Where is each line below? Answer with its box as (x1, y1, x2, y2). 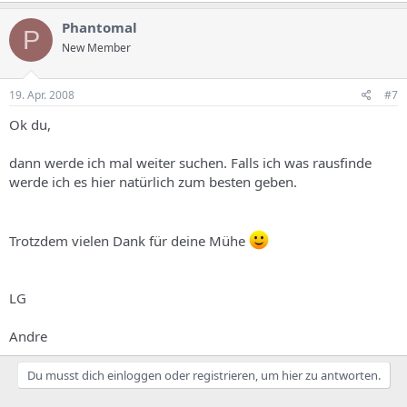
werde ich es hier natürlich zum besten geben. (9, 172, 297, 191)
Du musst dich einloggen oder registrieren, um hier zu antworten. (26, 366, 381, 383)
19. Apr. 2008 (9, 86, 74, 103)
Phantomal (62, 18, 137, 36)
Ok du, (9, 114, 51, 134)
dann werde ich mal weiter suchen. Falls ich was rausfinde (9, 153, 372, 172)
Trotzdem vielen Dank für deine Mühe (9, 231, 249, 250)
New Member (62, 40, 131, 55)
